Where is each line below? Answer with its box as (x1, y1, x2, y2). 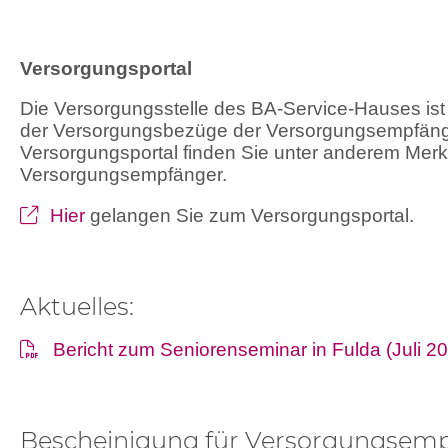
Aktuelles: (20, 291, 134, 321)
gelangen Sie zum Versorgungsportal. (90, 204, 415, 226)
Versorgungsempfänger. (20, 164, 227, 186)
